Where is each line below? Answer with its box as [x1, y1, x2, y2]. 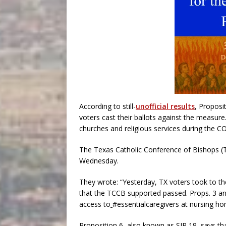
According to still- [79, 101, 136, 111]
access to [79, 199, 110, 209]
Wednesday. [79, 156, 119, 165]
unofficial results [136, 101, 195, 111]
